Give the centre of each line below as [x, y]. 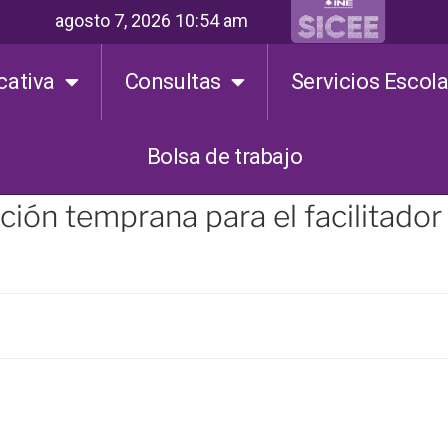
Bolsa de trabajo [224, 156]
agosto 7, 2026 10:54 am [151, 20]
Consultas [173, 81]
